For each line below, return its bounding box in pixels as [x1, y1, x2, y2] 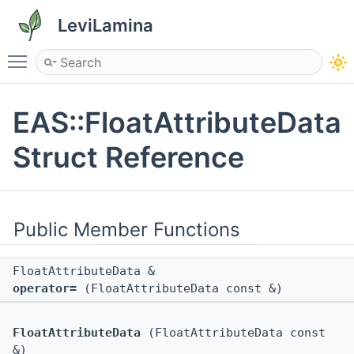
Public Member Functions [13, 218, 240, 242]
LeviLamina [58, 15, 153, 36]
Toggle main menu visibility [35, 47, 198, 62]
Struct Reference [13, 140, 244, 175]
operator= [13, 281, 77, 296]
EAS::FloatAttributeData [13, 105, 341, 141]
